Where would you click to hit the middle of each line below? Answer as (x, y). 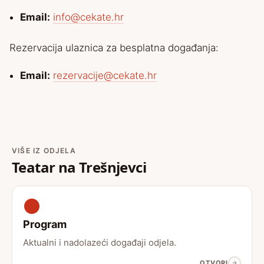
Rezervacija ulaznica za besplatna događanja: (114, 48)
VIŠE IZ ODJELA (44, 151)
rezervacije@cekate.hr (105, 75)
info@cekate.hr (88, 17)
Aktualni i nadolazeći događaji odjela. (100, 242)
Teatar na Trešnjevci (79, 167)
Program (45, 224)
